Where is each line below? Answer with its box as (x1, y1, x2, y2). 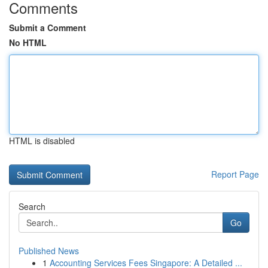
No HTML (9, 36, 47, 48)
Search (19, 200, 45, 212)
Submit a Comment (9, 22, 86, 33)
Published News (19, 245, 79, 257)
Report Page (211, 168, 259, 180)
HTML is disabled (9, 135, 75, 147)
